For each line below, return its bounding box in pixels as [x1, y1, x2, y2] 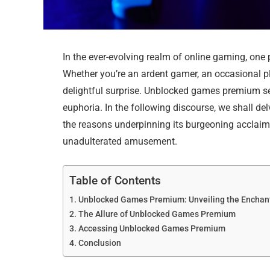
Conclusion [78, 237, 122, 248]
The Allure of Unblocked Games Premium [78, 209, 236, 219]
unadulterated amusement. [63, 136, 178, 148]
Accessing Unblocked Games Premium [78, 223, 226, 234]
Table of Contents [69, 174, 162, 188]
